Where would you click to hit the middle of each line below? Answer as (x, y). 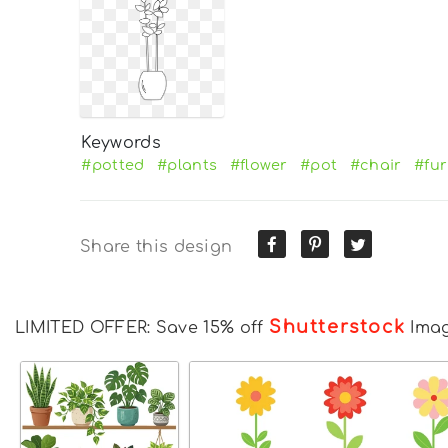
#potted (113, 164)
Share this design (156, 246)
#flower (258, 164)
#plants (187, 164)
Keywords (121, 142)
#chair (375, 164)
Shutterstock (337, 326)
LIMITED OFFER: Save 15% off (142, 327)
